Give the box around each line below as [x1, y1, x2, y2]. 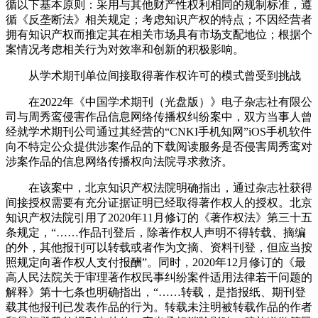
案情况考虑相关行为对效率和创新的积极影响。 [6, 43, 244, 56]
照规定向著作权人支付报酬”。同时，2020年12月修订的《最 [6, 256, 306, 269]
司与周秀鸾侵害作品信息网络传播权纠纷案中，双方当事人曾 [6, 111, 312, 124]
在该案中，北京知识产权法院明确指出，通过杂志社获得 [6, 182, 312, 194]
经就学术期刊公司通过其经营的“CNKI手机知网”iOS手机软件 [6, 126, 312, 138]
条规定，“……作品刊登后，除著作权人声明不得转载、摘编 [6, 226, 306, 239]
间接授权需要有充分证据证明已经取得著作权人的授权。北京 [6, 197, 312, 209]
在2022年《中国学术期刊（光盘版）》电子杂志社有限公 [6, 96, 312, 109]
